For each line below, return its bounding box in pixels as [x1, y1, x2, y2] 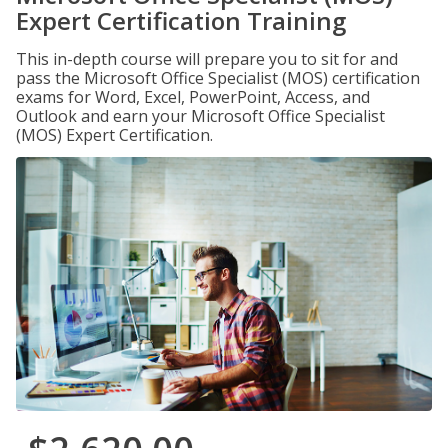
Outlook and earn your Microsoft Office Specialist [16, 105, 385, 127]
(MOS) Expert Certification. [16, 124, 213, 146]
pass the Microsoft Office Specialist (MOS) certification [16, 67, 420, 89]
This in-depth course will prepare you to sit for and [16, 48, 398, 70]
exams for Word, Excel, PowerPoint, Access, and [16, 86, 370, 108]
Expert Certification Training [16, 4, 346, 37]
